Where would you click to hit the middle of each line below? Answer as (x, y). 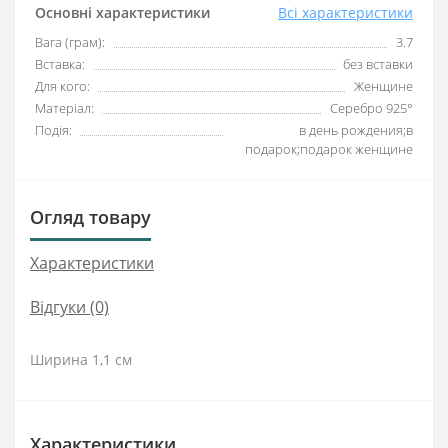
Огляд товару (90, 217)
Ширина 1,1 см (81, 360)
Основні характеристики (122, 13)
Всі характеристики (345, 13)
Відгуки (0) (69, 307)
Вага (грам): (70, 42)
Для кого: (62, 86)
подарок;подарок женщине (329, 149)
